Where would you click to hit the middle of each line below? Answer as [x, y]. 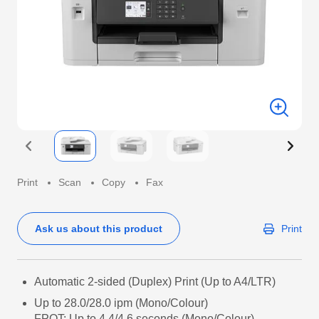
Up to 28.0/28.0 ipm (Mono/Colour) [121, 303]
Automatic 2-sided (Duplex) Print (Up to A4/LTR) [155, 282]
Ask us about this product [99, 228]
